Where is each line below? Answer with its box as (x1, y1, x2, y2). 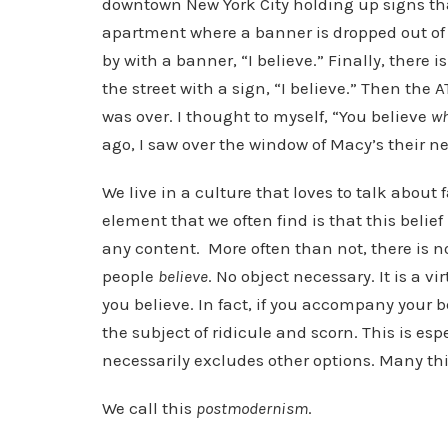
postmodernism (196, 398, 308, 418)
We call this (102, 398, 196, 418)
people (102, 266, 158, 286)
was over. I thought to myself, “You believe (102, 106, 431, 126)
